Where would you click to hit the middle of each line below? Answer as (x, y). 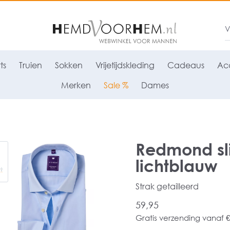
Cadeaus (186, 65)
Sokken (69, 65)
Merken (76, 85)
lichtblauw (177, 166)
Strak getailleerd (167, 186)
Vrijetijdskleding (125, 65)
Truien (30, 65)
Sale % (116, 85)
